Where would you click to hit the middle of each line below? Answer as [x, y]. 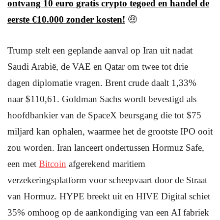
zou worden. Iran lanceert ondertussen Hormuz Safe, [106, 148]
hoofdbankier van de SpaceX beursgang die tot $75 [104, 115]
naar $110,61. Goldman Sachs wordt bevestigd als [102, 99]
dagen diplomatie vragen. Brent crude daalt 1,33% [102, 83]
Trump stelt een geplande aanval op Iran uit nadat [100, 50]
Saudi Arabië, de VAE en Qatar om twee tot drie [98, 67]
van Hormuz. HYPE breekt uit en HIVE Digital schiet [109, 196]
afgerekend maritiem [106, 164]
